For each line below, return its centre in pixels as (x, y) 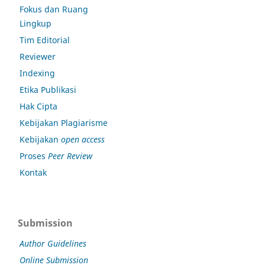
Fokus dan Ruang (54, 9)
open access (83, 139)
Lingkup (35, 23)
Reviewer (38, 56)
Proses (34, 156)
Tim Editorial (45, 40)
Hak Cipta (38, 106)
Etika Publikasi (48, 89)
